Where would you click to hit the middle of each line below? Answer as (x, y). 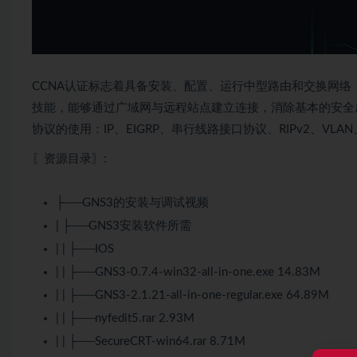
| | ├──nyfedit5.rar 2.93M (125, 319)
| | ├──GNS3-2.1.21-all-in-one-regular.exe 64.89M (192, 296)
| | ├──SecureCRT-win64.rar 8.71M (151, 342)
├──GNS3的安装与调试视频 (132, 203)
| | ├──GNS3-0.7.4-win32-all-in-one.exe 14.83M (188, 273)
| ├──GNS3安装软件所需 (124, 226)
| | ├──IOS (85, 249)
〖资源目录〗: (69, 159)
